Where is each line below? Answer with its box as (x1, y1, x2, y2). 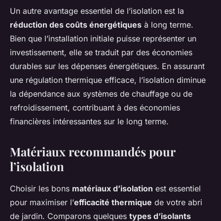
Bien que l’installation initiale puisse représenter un (10, 34, 196, 44)
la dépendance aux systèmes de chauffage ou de (10, 89, 192, 99)
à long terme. (142, 20, 193, 30)
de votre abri (152, 197, 202, 208)
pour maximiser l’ (10, 197, 74, 208)
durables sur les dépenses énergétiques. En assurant (10, 61, 205, 72)
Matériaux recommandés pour (10, 144, 175, 160)
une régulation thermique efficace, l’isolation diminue (10, 75, 206, 85)
